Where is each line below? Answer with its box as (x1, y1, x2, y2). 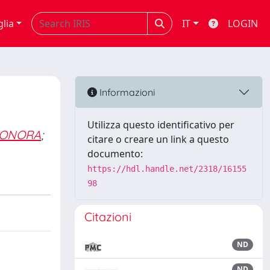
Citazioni (84, 209, 131, 224)
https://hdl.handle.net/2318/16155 (87, 164, 246, 174)
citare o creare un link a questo (87, 133, 229, 146)
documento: (87, 147, 143, 160)
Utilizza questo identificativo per (87, 118, 234, 131)
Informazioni (97, 86, 155, 98)
